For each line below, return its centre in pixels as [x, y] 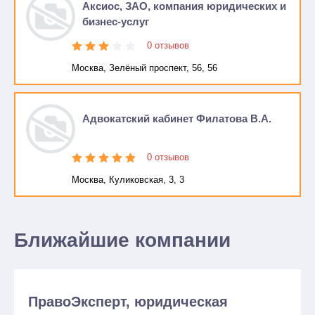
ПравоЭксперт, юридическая [128, 302]
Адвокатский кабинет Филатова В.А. [177, 118]
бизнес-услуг [116, 21]
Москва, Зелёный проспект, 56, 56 [144, 68]
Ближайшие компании [122, 240]
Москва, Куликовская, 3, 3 [128, 180]
